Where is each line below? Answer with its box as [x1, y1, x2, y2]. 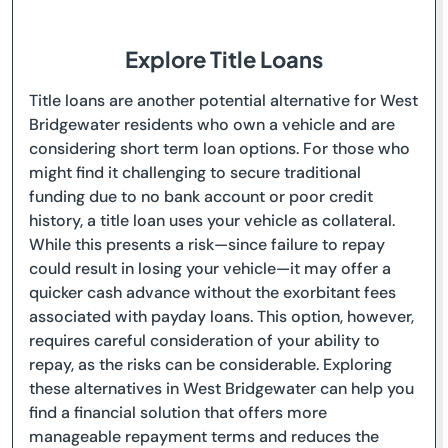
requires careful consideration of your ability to [29, 330, 380, 351]
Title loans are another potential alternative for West [29, 90, 418, 111]
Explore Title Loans [125, 45, 323, 73]
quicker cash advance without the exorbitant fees [29, 282, 396, 303]
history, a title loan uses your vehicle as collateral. [29, 210, 395, 231]
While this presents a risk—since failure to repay [29, 234, 385, 255]
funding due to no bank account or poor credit [29, 186, 373, 207]
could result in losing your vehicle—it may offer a [29, 258, 391, 279]
